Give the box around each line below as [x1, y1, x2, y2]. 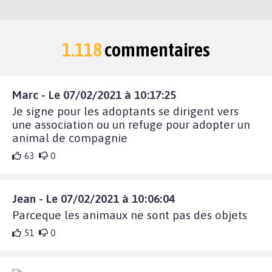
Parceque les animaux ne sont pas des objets [12, 208, 247, 222]
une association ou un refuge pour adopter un [12, 118, 250, 132]
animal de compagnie [12, 131, 127, 145]
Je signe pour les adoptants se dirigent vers [12, 104, 239, 118]
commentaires [102, 38, 210, 61]
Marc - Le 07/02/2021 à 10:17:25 [12, 88, 176, 102]
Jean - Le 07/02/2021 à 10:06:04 [12, 192, 175, 206]
